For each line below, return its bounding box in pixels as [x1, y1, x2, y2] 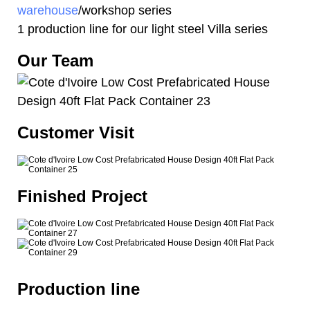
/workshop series [78, 3, 172, 17]
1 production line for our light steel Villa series [17, 21, 268, 36]
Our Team [17, 51, 93, 70]
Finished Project [17, 186, 147, 206]
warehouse [17, 3, 78, 17]
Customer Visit [17, 122, 134, 142]
